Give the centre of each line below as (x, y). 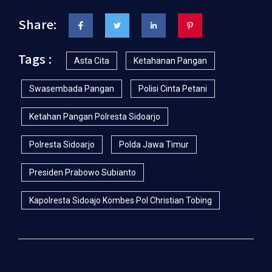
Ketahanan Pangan (170, 61)
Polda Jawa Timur (154, 144)
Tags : (35, 59)
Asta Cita (92, 61)
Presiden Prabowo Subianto (83, 172)
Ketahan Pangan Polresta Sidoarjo (95, 117)
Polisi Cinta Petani (173, 89)
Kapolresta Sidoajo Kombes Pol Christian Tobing (121, 200)
